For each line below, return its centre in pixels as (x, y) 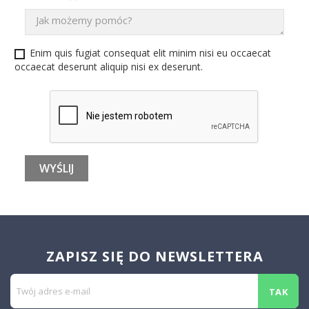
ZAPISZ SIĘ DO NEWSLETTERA (154, 256)
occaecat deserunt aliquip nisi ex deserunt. (109, 67)
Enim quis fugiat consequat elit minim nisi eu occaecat (150, 53)
